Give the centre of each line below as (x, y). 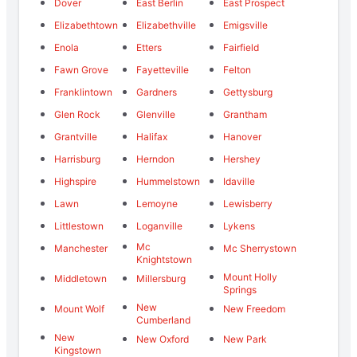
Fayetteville (163, 69)
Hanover (242, 136)
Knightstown (165, 259)
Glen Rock (77, 114)
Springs (239, 289)
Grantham (245, 114)
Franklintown (83, 92)
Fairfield (241, 47)
